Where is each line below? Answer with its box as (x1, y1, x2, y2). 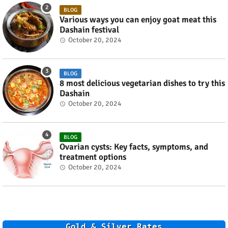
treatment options (60, 151, 126, 162)
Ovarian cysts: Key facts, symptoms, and (60, 141, 208, 152)
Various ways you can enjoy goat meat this (60, 14, 216, 25)
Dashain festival (60, 24, 119, 35)
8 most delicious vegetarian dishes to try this (60, 77, 225, 89)
